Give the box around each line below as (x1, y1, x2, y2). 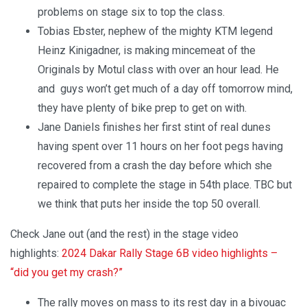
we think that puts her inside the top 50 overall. (38, 197, 266, 211)
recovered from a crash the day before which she (38, 159, 272, 173)
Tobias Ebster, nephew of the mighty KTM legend (38, 25, 273, 38)
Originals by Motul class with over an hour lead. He (38, 63, 279, 77)
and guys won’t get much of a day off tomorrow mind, (38, 82, 293, 96)
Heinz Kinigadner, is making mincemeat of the (38, 44, 256, 58)
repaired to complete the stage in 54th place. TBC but (38, 178, 292, 192)
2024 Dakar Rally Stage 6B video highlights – (62, 247, 278, 260)
